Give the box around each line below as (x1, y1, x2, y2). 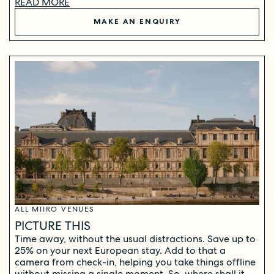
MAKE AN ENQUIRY (93, 17, 181, 26)
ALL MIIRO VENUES (15, 204, 95, 214)
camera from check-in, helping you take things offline (15, 255, 256, 268)
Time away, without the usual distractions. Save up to (15, 232, 256, 245)
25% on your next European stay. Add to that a (15, 243, 226, 257)
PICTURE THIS (15, 217, 91, 234)
